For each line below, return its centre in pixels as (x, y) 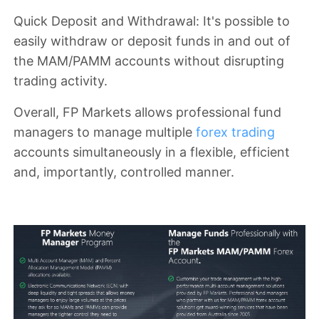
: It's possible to (243, 21)
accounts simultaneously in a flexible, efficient (152, 152)
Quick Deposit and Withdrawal (105, 21)
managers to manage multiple (105, 132)
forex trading (235, 132)
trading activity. (61, 81)
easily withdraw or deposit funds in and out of (152, 41)
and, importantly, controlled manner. (124, 172)
